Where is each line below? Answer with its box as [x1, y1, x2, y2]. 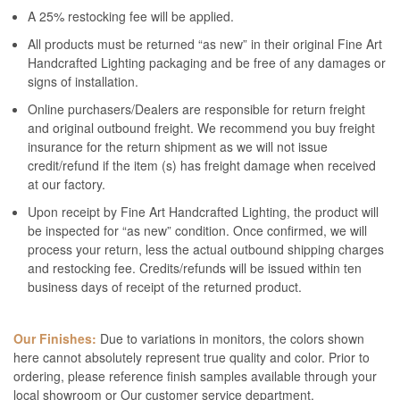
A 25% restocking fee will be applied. [28, 7, 235, 26]
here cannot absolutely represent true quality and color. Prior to [13, 348, 370, 367]
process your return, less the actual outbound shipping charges [28, 240, 385, 259]
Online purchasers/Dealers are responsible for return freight [28, 100, 366, 119]
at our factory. [28, 175, 106, 194]
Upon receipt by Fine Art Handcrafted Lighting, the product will [28, 203, 379, 221]
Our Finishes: [13, 329, 96, 348]
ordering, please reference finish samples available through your [13, 367, 377, 386]
